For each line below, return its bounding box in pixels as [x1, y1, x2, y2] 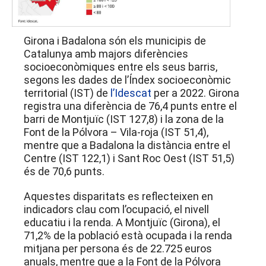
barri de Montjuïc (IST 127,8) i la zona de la [24, 112, 224, 125]
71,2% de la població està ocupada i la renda [24, 229, 232, 242]
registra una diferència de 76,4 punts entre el [24, 99, 237, 112]
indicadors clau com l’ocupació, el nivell [24, 202, 209, 216]
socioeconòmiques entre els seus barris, [24, 60, 217, 73]
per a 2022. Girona [154, 86, 239, 99]
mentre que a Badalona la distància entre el [24, 138, 230, 151]
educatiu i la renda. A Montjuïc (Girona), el [24, 216, 220, 229]
